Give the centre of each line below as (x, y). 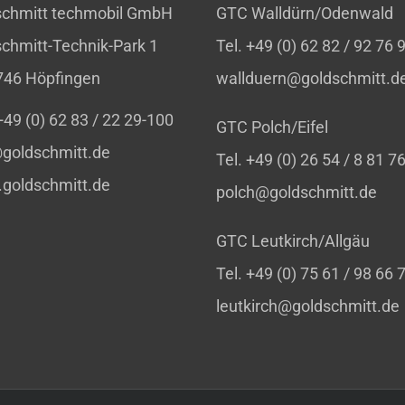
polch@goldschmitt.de (297, 192)
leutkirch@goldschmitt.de (308, 306)
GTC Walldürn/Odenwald (305, 13)
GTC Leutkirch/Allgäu (293, 241)
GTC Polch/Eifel (272, 127)
